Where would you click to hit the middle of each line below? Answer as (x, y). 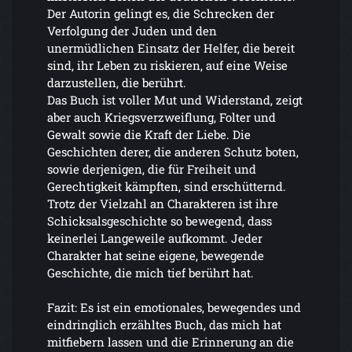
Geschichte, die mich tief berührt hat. (150, 272)
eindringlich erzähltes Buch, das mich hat (164, 324)
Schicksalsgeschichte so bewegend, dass (159, 220)
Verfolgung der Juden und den (132, 30)
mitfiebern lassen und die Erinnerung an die (170, 341)
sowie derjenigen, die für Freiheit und (152, 169)
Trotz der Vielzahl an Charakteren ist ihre (163, 203)
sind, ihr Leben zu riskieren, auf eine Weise (167, 65)
